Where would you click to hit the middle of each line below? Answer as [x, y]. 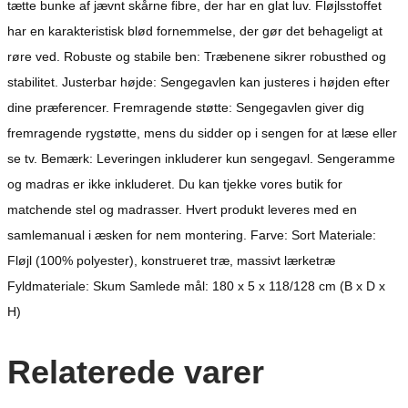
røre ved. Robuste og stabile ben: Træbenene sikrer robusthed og [197, 57]
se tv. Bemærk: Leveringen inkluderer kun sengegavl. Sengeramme [201, 159]
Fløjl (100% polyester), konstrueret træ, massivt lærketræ [171, 261]
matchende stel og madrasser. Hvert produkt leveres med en [182, 210]
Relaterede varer [136, 372]
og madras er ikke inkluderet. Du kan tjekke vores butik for [175, 184]
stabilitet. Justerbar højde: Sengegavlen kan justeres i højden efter [199, 82]
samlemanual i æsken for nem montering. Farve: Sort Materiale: [192, 235]
